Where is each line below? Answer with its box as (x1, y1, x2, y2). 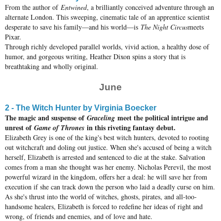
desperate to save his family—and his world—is (5, 22, 141, 32)
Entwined (61, 2, 87, 12)
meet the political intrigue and (115, 112, 208, 123)
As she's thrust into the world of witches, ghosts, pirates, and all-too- (5, 192, 197, 202)
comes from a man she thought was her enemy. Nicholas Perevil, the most (5, 162, 211, 172)
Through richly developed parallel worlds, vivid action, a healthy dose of (5, 42, 209, 52)
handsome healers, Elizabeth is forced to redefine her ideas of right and (5, 202, 203, 212)
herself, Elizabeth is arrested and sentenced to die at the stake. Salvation (5, 152, 205, 162)
